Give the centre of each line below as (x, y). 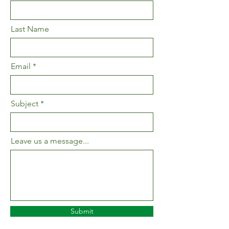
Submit (82, 211)
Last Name (30, 29)
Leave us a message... (50, 141)
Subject (25, 104)
